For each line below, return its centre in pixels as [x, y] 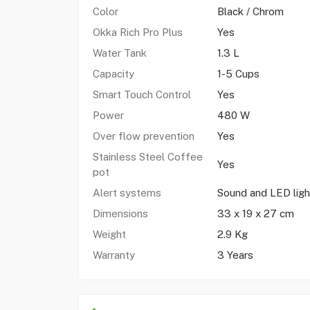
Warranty [113, 255]
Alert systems [127, 193]
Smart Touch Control [143, 94]
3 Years [235, 255]
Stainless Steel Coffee [147, 157]
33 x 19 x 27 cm [255, 213]
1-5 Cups [238, 74]
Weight [109, 234]
